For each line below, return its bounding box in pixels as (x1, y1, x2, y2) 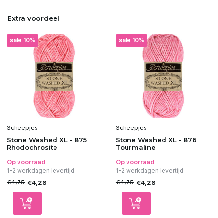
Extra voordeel (7, 14, 59, 23)
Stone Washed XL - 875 (7, 136, 87, 144)
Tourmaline (115, 144, 156, 152)
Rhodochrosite (7, 144, 58, 152)
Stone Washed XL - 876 (115, 136, 197, 144)
